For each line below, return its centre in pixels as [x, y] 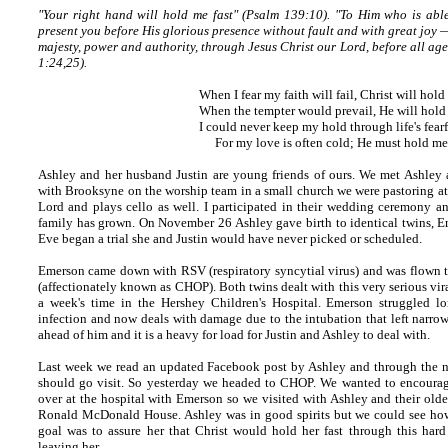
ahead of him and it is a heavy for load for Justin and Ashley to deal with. [234, 334]
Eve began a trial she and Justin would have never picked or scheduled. [230, 238]
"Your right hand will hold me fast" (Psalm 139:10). [184, 14]
